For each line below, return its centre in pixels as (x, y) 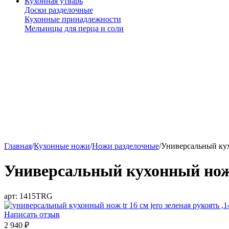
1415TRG (36, 196)
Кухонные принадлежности (73, 19)
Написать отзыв (32, 214)
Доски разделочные (59, 10)
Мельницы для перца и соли (74, 28)
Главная (18, 146)
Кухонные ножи (62, 146)
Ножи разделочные (125, 146)
